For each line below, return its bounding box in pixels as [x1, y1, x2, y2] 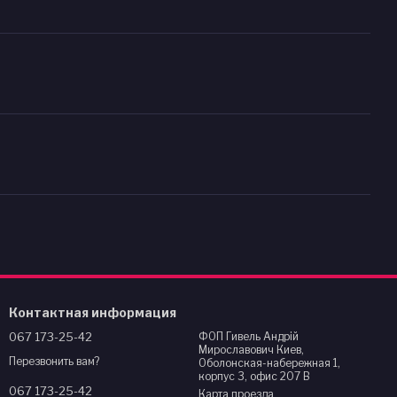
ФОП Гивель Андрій [198, 330, 299, 343]
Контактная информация [9, 305, 176, 320]
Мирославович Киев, [198, 343, 276, 356]
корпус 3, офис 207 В [198, 370, 310, 383]
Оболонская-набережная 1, [198, 356, 340, 370]
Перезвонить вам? [9, 354, 99, 369]
